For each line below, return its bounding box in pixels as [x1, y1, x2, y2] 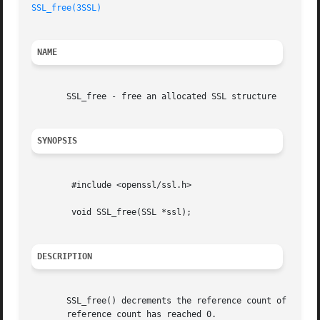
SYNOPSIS [37, 136, 78, 146]
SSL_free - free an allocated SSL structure [31, 91, 277, 102]
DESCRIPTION [37, 251, 93, 262]
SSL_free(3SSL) [31, 3, 102, 14]
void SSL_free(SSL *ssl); [31, 207, 72, 218]
